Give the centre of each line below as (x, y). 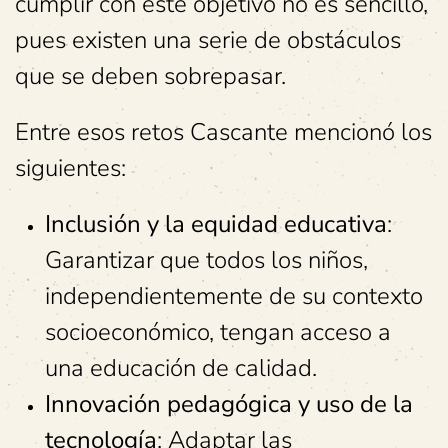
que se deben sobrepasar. (150, 76)
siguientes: (70, 168)
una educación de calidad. (181, 368)
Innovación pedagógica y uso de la (229, 404)
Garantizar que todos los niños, (206, 260)
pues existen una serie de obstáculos (208, 40)
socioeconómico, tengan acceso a (218, 332)
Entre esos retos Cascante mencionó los (223, 132)
